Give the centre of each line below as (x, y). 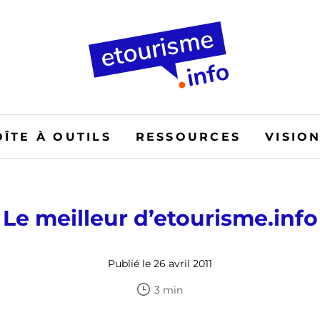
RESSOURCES (188, 136)
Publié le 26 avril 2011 (160, 264)
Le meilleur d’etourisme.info (160, 218)
